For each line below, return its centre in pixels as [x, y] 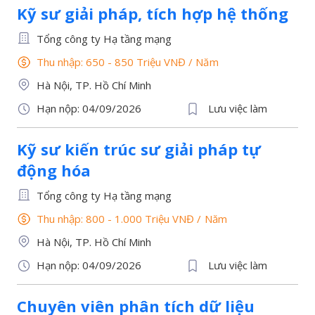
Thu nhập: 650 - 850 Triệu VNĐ [113, 62]
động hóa [54, 170]
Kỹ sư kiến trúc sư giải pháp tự [139, 149]
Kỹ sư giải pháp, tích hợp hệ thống [153, 13]
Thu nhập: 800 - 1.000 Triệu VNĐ [117, 219]
